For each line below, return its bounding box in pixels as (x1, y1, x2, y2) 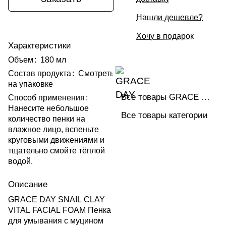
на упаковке (8, 80, 53, 89)
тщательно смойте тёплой (8, 146, 105, 155)
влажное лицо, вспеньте (8, 125, 99, 134)
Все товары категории (121, 110, 208, 120)
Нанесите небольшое (8, 104, 89, 113)
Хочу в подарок (136, 32, 194, 41)
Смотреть (78, 69, 114, 78)
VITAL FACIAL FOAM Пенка (8, 206, 111, 215)
